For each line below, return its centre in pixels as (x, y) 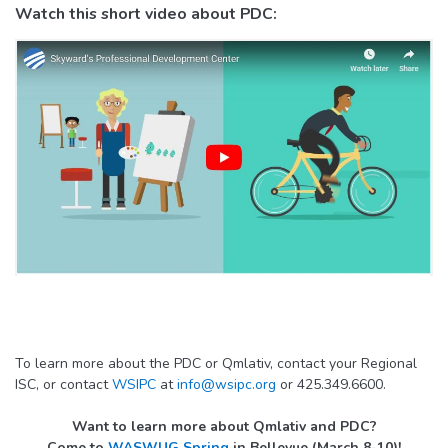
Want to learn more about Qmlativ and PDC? (224, 426)
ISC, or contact (63, 384)
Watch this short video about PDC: (146, 13)
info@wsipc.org (226, 384)
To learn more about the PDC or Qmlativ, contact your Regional (216, 363)
